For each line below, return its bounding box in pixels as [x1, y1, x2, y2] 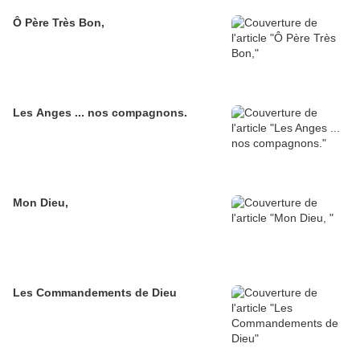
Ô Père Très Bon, [13, 16, 104, 30]
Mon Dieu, [13, 196, 68, 210]
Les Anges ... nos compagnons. [13, 106, 187, 120]
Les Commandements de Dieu [13, 286, 177, 300]
